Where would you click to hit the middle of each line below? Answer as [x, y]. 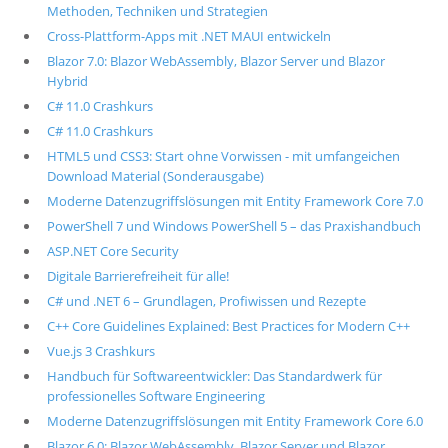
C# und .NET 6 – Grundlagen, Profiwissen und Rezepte [206, 301]
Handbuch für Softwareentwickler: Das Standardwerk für [214, 376]
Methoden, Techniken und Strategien [157, 11]
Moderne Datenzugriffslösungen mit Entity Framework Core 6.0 [234, 421]
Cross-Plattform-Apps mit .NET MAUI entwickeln [188, 36]
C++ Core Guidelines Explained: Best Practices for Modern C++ [228, 326]
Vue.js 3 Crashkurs [100, 351]
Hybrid [67, 81]
